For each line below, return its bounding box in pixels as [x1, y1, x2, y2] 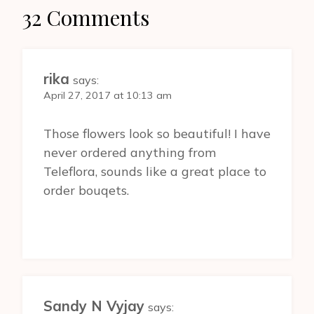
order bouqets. [43, 182, 129, 199]
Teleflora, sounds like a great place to [43, 163, 266, 180]
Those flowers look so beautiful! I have [43, 125, 271, 142]
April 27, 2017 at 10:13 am [43, 88, 172, 102]
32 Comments [22, 3, 149, 32]
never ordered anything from [43, 144, 216, 161]
